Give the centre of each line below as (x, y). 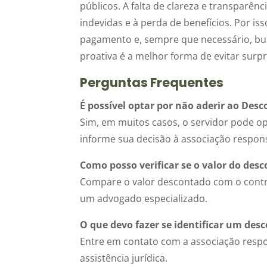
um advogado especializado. (144, 198)
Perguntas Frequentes (152, 82)
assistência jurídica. (124, 258)
